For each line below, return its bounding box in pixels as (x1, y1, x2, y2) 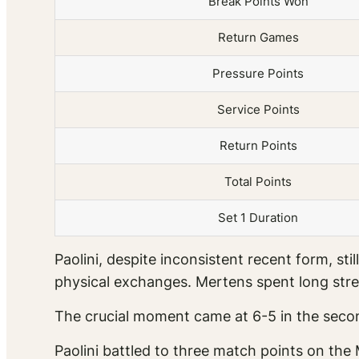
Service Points (216, 102, 300, 118)
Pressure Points (212, 66, 304, 82)
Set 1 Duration (218, 210, 298, 226)
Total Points (224, 174, 292, 190)
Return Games (217, 30, 299, 46)
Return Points (219, 138, 297, 154)
